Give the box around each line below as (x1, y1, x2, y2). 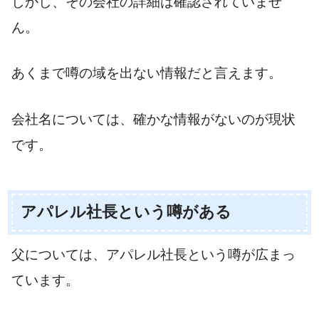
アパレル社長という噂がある (20, 203, 231, 221)
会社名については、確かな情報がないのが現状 (11, 111, 296, 127)
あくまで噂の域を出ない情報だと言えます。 (11, 66, 282, 81)
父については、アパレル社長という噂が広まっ (11, 246, 296, 262)
